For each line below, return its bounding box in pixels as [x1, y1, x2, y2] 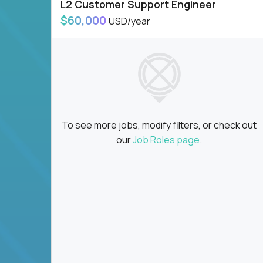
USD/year [109, 15, 150, 28]
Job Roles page [133, 133, 200, 147]
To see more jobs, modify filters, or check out [62, 119, 257, 132]
